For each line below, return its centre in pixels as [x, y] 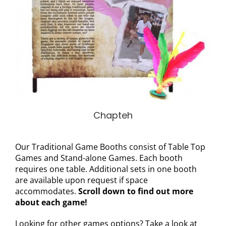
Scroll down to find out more [134, 191]
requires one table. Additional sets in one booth [106, 169]
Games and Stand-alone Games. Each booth [99, 158]
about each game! [51, 203]
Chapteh [113, 116]
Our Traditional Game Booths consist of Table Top [110, 147]
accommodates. [45, 191]
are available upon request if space [81, 180]
